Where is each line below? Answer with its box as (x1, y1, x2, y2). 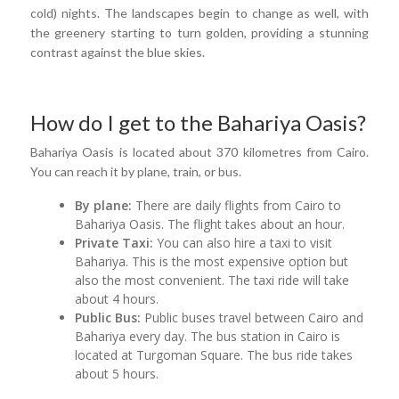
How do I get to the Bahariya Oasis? (30, 110, 366, 136)
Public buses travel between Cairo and (141, 309, 364, 327)
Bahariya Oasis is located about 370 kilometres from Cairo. (30, 144, 369, 160)
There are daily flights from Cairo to (132, 197, 342, 215)
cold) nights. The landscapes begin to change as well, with (30, 5, 369, 21)
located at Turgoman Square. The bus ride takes (75, 346, 354, 364)
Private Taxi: (75, 234, 154, 252)
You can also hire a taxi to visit (153, 234, 333, 252)
